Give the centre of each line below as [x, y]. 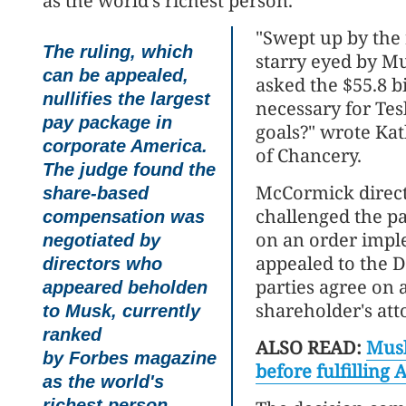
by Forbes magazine [130, 358]
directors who [102, 263]
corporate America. [125, 145]
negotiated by [101, 240]
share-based [96, 193]
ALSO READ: [311, 347]
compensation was [124, 216]
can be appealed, [116, 75]
